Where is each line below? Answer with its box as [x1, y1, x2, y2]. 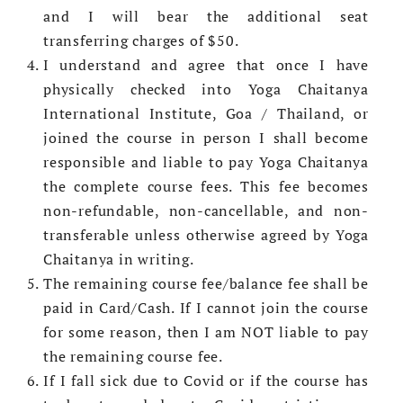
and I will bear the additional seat [43, 6, 369, 27]
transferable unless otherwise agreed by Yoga [43, 225, 369, 246]
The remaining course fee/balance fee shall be [43, 273, 369, 294]
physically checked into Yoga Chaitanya [43, 79, 369, 100]
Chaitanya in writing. [43, 249, 194, 270]
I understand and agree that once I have [43, 55, 369, 76]
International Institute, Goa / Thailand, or [43, 103, 369, 124]
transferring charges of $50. [43, 31, 243, 51]
